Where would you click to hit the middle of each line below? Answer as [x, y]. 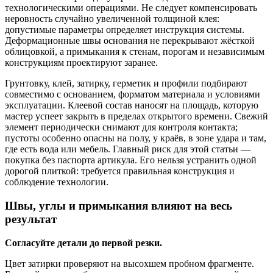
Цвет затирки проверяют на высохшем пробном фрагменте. [129, 263]
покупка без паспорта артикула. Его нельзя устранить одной [131, 160]
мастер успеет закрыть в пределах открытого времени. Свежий [136, 116]
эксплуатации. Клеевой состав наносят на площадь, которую [132, 105]
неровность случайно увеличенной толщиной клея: [112, 19]
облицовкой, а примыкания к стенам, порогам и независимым [135, 52]
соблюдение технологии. [57, 182]
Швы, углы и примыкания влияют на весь [119, 206]
